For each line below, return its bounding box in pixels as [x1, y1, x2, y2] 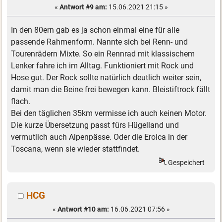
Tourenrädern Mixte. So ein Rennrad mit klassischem [11, 49, 195, 59]
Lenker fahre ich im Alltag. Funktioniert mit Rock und [11, 61, 194, 71]
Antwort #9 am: [59, 2, 107, 11]
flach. [11, 97, 31, 107]
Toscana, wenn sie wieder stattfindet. [11, 144, 140, 154]
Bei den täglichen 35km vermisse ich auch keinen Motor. [11, 109, 207, 118]
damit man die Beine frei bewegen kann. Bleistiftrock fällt [11, 85, 211, 95]
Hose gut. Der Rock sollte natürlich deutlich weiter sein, [11, 73, 202, 83]
